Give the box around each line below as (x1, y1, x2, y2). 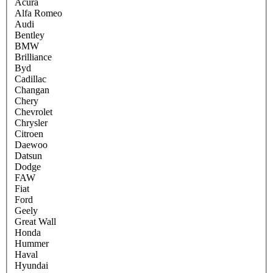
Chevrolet (15, 107, 52, 118)
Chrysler (15, 118, 48, 129)
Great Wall (15, 216, 56, 227)
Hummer (15, 238, 49, 249)
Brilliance (15, 52, 52, 63)
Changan (15, 85, 49, 96)
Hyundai (15, 260, 48, 271)
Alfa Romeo (15, 8, 62, 19)
